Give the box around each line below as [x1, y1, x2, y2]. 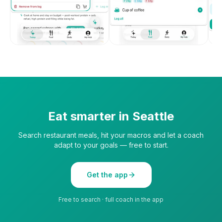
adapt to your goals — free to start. [54, 140, 168, 149]
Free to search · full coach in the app [58, 195, 164, 203]
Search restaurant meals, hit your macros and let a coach [18, 130, 204, 139]
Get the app [86, 170, 128, 179]
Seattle [132, 109, 174, 123]
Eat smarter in [48, 109, 132, 123]
